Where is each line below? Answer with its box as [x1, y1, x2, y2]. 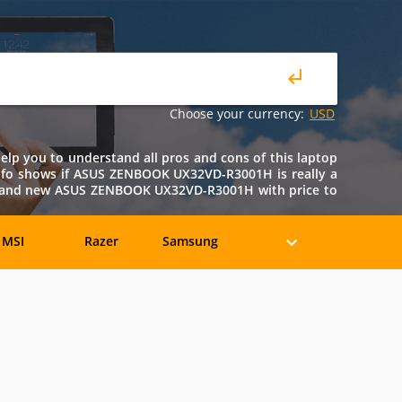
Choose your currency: [170, 105, 304, 122]
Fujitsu [81, 340, 123, 357]
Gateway [163, 340, 217, 357]
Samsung [162, 232, 218, 249]
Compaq [164, 286, 216, 303]
